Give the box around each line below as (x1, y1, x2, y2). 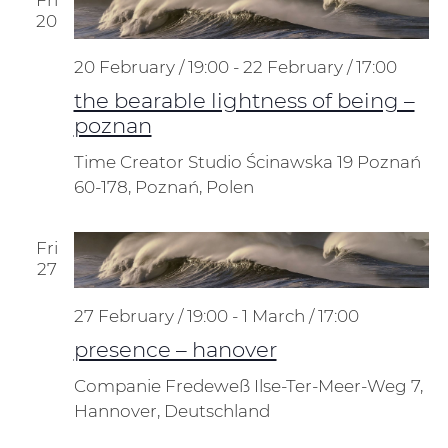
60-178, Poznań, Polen (73, 177, 254, 198)
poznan (73, 112, 152, 139)
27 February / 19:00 (73, 305, 228, 326)
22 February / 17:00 (242, 57, 397, 78)
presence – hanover (73, 335, 277, 362)
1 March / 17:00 (241, 305, 359, 326)
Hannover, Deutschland (73, 400, 270, 421)
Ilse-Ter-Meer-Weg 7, (253, 375, 423, 396)
